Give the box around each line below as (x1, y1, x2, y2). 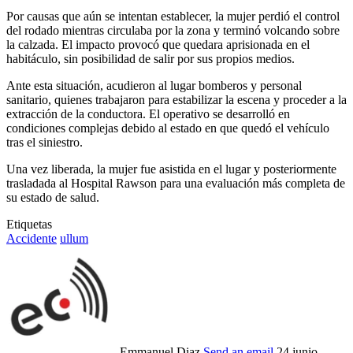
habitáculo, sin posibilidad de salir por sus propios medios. (6, 52, 295, 66)
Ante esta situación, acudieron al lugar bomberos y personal (6, 79, 302, 93)
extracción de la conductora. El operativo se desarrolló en (6, 107, 290, 121)
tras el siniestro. (6, 136, 83, 150)
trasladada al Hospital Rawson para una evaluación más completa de (6, 176, 345, 191)
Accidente (6, 232, 57, 246)
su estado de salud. (6, 191, 99, 205)
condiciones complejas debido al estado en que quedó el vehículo (6, 121, 329, 136)
